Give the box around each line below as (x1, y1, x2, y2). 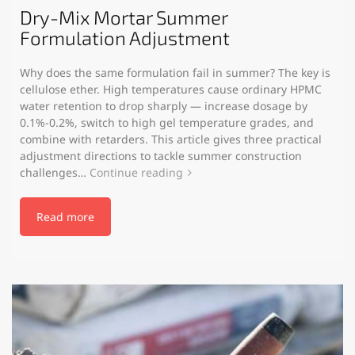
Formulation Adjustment (20, 25, 230, 49)
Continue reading (90, 164, 183, 180)
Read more (36, 208, 94, 224)
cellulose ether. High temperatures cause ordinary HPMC (20, 81, 322, 97)
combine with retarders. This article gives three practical (20, 131, 322, 147)
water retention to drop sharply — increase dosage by (20, 97, 307, 113)
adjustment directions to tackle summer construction (20, 147, 302, 163)
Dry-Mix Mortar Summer (20, 5, 227, 29)
